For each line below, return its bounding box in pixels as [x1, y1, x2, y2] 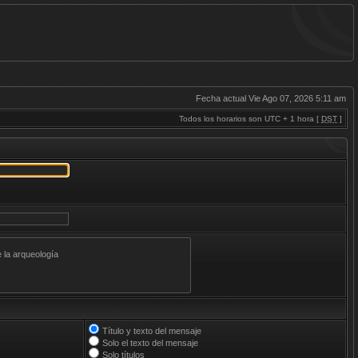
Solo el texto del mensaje [102, 338, 198, 348]
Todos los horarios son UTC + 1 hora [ [179, 114, 321, 123]
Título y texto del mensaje [102, 326, 201, 336]
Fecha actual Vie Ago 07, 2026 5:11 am [196, 93, 346, 103]
